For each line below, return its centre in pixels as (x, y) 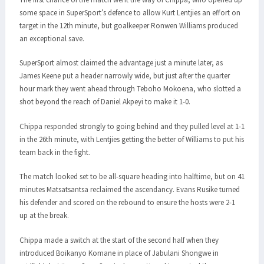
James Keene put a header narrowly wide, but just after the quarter (125, 76)
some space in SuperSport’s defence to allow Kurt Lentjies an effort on (130, 12)
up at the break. (44, 216)
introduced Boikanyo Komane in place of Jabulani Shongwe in (119, 253)
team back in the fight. (55, 152)
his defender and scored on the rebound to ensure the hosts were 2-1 (127, 203)
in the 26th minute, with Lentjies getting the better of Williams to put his (132, 139)
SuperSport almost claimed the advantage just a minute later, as (121, 63)
